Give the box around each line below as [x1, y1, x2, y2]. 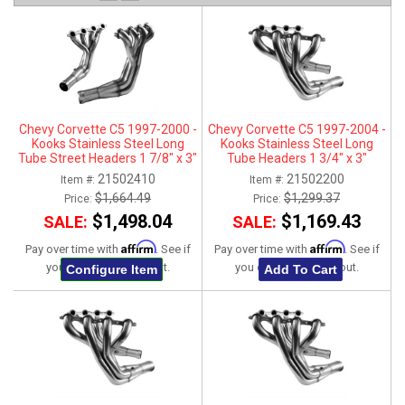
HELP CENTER [20, 57, 101, 74]
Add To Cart [263, 262, 337, 277]
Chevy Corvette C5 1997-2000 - [18, 122, 197, 137]
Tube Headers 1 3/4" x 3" [226, 151, 367, 166]
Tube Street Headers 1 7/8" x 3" [18, 151, 197, 166]
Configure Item [65, 262, 157, 277]
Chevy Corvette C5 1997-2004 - [207, 122, 386, 137]
